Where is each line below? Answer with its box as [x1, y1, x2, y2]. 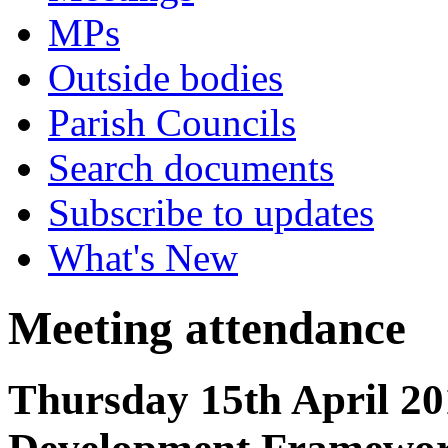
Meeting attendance [8, 302, 406, 355]
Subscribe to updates [48, 191, 374, 234]
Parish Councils [48, 101, 296, 144]
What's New [48, 236, 238, 279]
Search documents [48, 146, 334, 189]
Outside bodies [48, 56, 283, 99]
